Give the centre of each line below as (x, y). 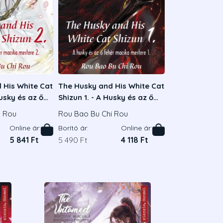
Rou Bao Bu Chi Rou (93, 114)
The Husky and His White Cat (111, 86)
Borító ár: (73, 128)
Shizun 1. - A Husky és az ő (106, 97)
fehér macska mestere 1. (104, 109)
